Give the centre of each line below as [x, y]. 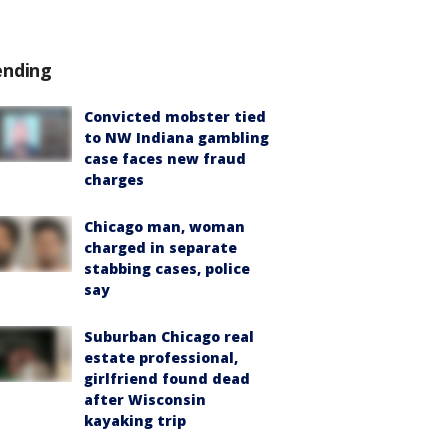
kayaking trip [135, 420]
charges [114, 179]
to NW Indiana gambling [176, 137]
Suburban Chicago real [169, 336]
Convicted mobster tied [175, 116]
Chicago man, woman [164, 226]
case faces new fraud [165, 158]
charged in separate [160, 247]
